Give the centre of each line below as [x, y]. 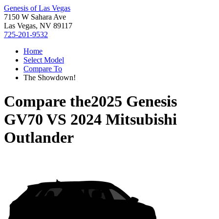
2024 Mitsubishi [124, 120]
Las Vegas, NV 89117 [38, 26]
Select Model [44, 60]
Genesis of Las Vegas [37, 8]
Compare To [43, 69]
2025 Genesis [134, 101]
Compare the [47, 101]
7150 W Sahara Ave [35, 17]
